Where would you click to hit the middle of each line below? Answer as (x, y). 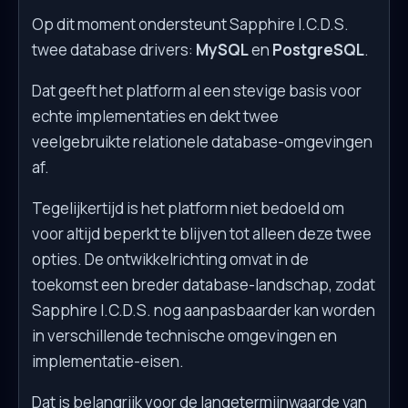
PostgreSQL (318, 49)
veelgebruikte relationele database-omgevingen (202, 141)
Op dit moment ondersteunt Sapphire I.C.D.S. (190, 24)
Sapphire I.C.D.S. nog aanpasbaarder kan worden (204, 310)
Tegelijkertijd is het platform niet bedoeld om (188, 208)
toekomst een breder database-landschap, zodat (204, 284)
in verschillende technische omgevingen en (184, 335)
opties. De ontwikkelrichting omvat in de (170, 259)
